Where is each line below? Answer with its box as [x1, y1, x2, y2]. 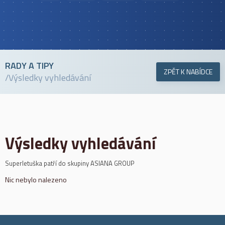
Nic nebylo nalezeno [5, 174, 67, 185]
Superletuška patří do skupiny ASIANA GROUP [5, 158, 135, 168]
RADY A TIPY [5, 59, 54, 72]
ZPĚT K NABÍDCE [164, 66, 212, 77]
